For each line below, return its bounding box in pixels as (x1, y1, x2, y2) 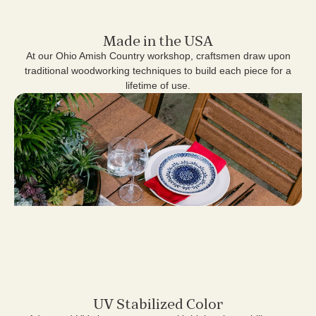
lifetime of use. (126, 80, 190, 92)
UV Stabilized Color (93, 296, 223, 314)
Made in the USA (103, 32, 213, 51)
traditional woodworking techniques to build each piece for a (25, 65, 291, 77)
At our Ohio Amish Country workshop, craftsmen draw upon (25, 50, 291, 62)
